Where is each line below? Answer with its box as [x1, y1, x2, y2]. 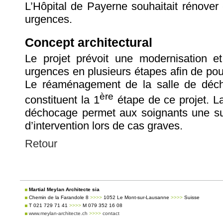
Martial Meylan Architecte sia [27, 187, 100, 193]
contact [101, 211, 119, 217]
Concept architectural [25, 35, 152, 49]
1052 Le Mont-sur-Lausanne [102, 195, 171, 201]
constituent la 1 [25, 94, 100, 107]
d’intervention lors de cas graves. [25, 119, 183, 132]
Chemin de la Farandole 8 [27, 195, 90, 201]
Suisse [183, 195, 200, 201]
